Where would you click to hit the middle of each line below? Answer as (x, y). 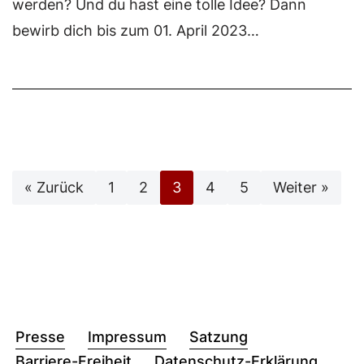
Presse (40, 337)
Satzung (219, 337)
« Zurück (54, 188)
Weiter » (301, 188)
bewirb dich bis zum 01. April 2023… (136, 31)
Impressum (127, 337)
